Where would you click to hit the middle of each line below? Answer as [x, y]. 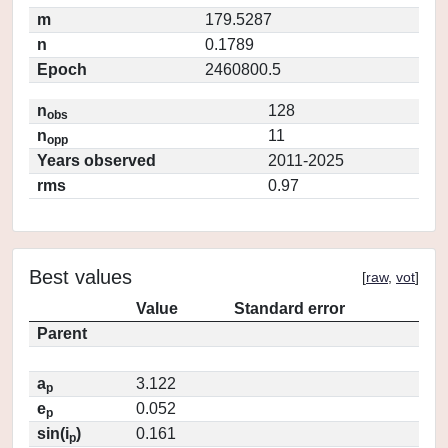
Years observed [96, 160]
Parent [62, 333]
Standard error [289, 308]
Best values [80, 277]
